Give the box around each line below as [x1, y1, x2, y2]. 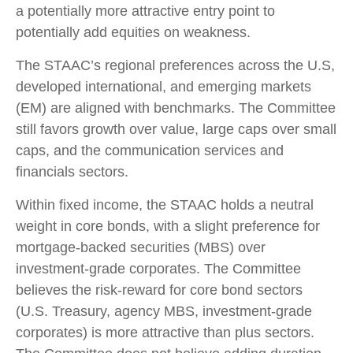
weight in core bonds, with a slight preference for [16, 218, 320, 235]
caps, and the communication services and [16, 143, 284, 159]
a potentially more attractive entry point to [16, 3, 275, 20]
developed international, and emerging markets [16, 79, 311, 95]
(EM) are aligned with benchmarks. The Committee [16, 100, 336, 117]
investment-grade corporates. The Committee [16, 261, 301, 277]
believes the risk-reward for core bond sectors [16, 282, 303, 299]
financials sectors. [16, 164, 128, 180]
